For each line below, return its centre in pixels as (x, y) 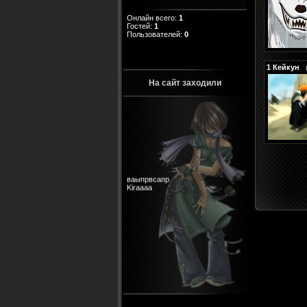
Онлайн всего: (153, 18)
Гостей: (140, 26)
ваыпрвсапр (148, 169)
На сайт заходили (185, 83)
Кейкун (286, 67)
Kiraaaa (139, 177)
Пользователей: (156, 34)
